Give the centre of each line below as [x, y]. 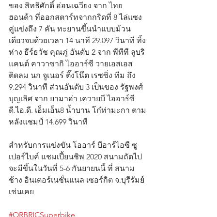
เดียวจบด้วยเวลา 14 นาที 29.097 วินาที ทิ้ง [77, 41]
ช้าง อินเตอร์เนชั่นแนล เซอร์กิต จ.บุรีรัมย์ [77, 180]
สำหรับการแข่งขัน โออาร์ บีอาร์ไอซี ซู [73, 145]
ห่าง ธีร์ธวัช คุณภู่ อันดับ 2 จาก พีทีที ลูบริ [77, 52]
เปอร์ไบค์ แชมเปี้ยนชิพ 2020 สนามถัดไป [75, 157]
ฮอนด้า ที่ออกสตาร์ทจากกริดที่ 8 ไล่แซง [75, 17]
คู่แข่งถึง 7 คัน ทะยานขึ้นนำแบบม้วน [70, 29]
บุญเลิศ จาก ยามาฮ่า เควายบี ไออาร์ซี [73, 99]
